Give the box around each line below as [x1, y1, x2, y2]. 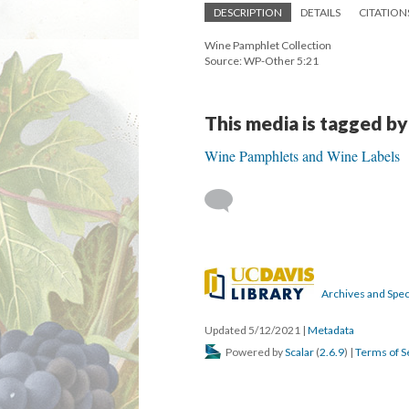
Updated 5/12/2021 [204, 322, 302, 337]
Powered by [224, 344, 285, 359]
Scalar [285, 344, 314, 359]
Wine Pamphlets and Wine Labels [204, 146, 400, 165]
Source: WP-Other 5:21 [204, 54, 319, 68]
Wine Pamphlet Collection [204, 38, 331, 52]
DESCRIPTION [214, 5, 282, 19]
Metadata [308, 322, 354, 337]
